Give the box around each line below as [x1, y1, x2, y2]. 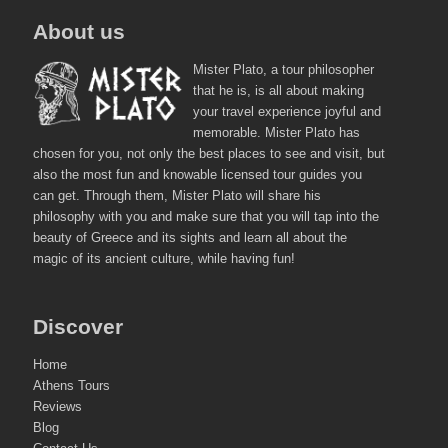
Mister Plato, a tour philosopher [193, 62, 374, 77]
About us [33, 20, 125, 43]
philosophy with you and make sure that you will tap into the [33, 209, 379, 224]
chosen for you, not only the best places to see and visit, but [33, 146, 385, 161]
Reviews [33, 399, 82, 414]
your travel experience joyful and [193, 104, 381, 119]
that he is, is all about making [193, 83, 364, 98]
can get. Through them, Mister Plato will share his [33, 188, 321, 203]
